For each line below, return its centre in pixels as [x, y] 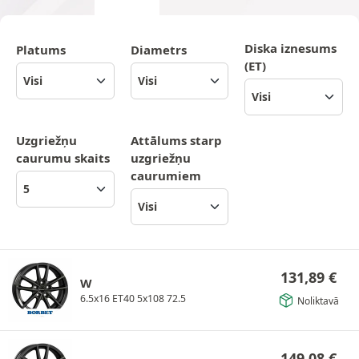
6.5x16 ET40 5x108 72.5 [133, 298]
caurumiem [165, 175]
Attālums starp [176, 140]
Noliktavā [318, 301]
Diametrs [158, 49]
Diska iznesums [291, 48]
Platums [41, 49]
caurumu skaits [63, 157]
